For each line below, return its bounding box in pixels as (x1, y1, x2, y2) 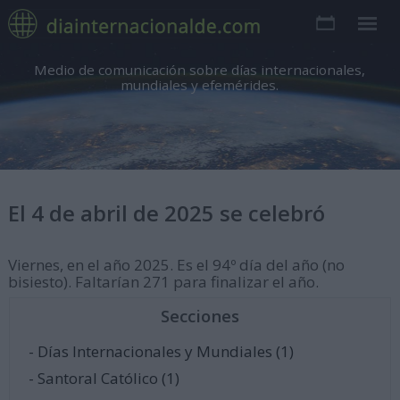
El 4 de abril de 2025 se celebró (7, 198, 325, 228)
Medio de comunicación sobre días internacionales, (34, 61, 366, 79)
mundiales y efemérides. (121, 76, 279, 94)
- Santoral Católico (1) (28, 368, 179, 389)
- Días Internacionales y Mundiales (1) (28, 341, 294, 362)
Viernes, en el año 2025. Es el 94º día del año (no (7, 254, 345, 275)
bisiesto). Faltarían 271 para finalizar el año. (7, 271, 319, 292)
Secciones (160, 304, 239, 328)
